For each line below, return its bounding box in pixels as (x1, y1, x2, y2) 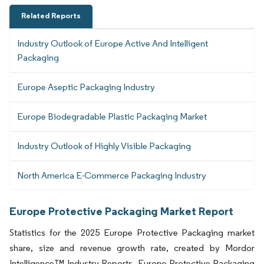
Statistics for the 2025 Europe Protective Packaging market (9, 227, 255, 239)
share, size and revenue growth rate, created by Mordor (9, 242, 255, 254)
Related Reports (21, 11, 81, 21)
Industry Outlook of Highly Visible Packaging (17, 140, 191, 152)
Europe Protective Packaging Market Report (9, 204, 233, 219)
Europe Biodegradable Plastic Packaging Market (17, 111, 207, 123)
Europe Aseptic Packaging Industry (17, 81, 155, 93)
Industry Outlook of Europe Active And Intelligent (17, 38, 208, 49)
